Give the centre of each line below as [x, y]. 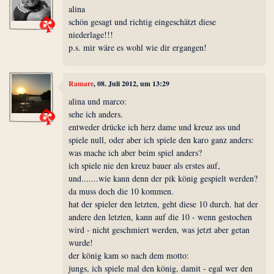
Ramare [81, 83]
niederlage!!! [91, 35]
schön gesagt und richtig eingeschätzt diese [143, 22]
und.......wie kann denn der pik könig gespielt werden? [163, 179]
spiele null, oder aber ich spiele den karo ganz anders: [161, 140]
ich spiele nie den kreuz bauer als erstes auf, [145, 166]
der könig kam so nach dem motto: [129, 256]
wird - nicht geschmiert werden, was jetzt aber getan [159, 230]
